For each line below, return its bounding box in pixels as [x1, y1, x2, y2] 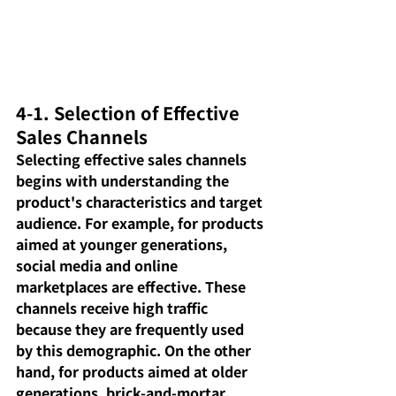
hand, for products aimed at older [16, 361, 251, 383]
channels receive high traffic [16, 297, 211, 319]
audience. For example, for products [16, 212, 267, 234]
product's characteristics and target [16, 191, 266, 213]
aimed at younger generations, [16, 233, 231, 255]
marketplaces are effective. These [16, 276, 249, 298]
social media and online [16, 255, 181, 277]
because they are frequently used [16, 318, 247, 340]
